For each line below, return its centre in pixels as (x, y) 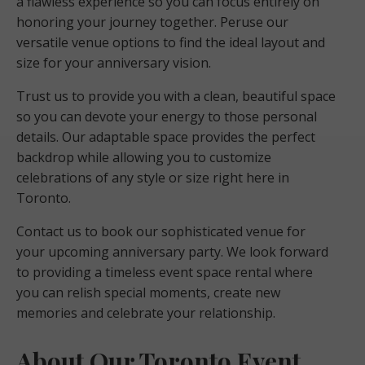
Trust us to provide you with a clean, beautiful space (176, 96)
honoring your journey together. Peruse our (152, 22)
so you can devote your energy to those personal (167, 116)
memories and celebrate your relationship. (146, 312)
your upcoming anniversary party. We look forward (172, 251)
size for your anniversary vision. (114, 62)
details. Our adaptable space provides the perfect (166, 136)
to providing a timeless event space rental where (165, 272)
